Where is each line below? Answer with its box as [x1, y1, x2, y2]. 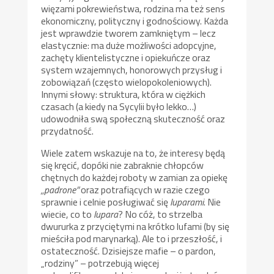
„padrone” [41, 182, 81, 197]
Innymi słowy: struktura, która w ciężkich [41, 86, 206, 102]
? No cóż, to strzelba [118, 206, 203, 221]
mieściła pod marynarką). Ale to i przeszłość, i [41, 231, 223, 246]
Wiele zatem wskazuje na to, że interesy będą [41, 145, 226, 160]
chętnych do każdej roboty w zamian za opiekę [41, 169, 228, 185]
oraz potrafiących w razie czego [81, 182, 210, 197]
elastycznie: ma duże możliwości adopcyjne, [41, 37, 217, 53]
